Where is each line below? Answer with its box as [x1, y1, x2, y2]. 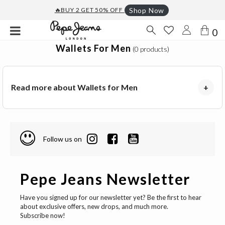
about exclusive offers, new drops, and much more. [20, 202, 168, 210]
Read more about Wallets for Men [11, 82, 138, 92]
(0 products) [133, 45, 169, 54]
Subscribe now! [20, 211, 65, 219]
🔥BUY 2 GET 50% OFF [54, 6, 125, 14]
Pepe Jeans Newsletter [20, 169, 190, 188]
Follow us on [43, 135, 82, 143]
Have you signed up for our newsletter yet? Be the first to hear [20, 193, 201, 201]
